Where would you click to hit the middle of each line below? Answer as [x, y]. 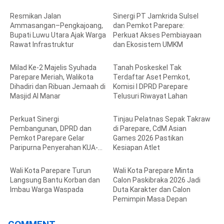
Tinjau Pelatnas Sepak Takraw [162, 119]
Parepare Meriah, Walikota [52, 77]
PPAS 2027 [27, 157]
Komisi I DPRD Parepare [151, 86]
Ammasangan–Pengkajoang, [56, 25]
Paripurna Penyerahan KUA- [54, 147]
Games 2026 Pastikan [148, 138]
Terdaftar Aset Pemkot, [152, 77]
